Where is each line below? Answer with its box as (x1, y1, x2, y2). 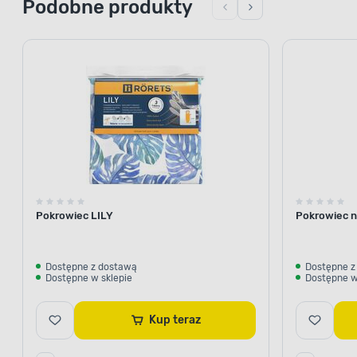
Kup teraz (172, 312, 201, 327)
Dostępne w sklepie (45, 272, 132, 284)
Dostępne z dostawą (45, 261, 137, 273)
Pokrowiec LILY (36, 209, 113, 222)
